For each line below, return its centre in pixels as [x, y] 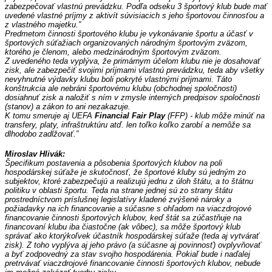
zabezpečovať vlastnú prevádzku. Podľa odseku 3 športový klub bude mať [136, 7]
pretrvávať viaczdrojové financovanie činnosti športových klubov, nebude [133, 263]
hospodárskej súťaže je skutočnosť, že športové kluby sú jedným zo [125, 172]
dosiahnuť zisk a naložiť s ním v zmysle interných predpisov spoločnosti [132, 98]
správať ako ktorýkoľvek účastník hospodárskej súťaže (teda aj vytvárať [132, 236]
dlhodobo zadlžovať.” [42, 134]
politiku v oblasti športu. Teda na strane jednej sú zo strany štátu [119, 191]
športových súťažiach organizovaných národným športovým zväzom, [126, 43]
